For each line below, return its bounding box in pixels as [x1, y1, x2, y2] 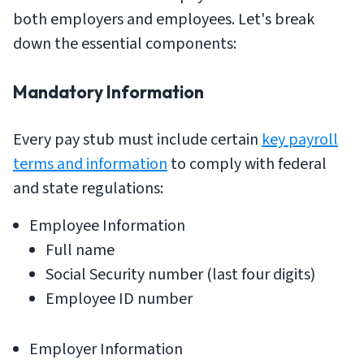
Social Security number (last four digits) [45, 263, 315, 287]
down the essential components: [13, 32, 236, 56]
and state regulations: [13, 177, 163, 201]
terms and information [13, 153, 167, 176]
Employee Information [29, 214, 185, 238]
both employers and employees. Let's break [13, 8, 314, 32]
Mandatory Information [13, 81, 204, 103]
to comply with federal [167, 153, 327, 176]
